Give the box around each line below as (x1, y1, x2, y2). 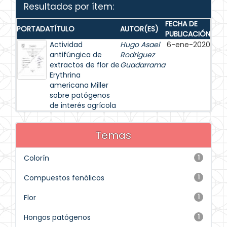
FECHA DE (165, 19, 198, 29)
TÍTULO (50, 24, 74, 34)
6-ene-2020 (167, 40, 210, 50)
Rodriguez (120, 50, 155, 60)
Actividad (50, 40, 83, 50)
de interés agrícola (50, 100, 116, 110)
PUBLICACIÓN (165, 29, 210, 39)
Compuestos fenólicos (24, 173, 104, 183)
